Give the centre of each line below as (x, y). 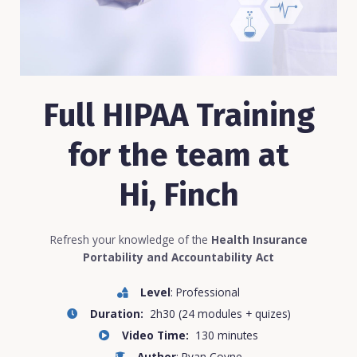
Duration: (120, 314)
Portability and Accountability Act (178, 257)
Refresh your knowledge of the (130, 239)
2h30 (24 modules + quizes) (220, 314)
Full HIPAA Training (178, 116)
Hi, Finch (178, 195)
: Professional (205, 292)
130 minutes (227, 335)
